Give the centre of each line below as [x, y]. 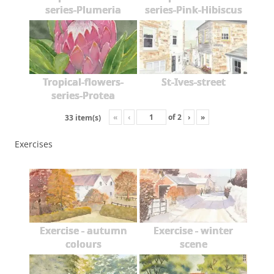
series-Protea [83, 96]
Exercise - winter [193, 231]
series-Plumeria [83, 10]
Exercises [34, 144]
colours [83, 244]
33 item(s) [83, 118]
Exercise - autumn [83, 231]
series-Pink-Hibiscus [193, 10]
